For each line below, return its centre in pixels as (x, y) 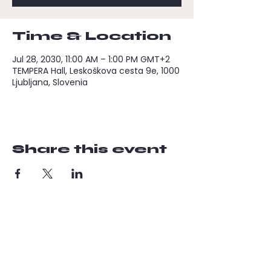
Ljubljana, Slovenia (50, 82)
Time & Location (92, 36)
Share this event (90, 149)
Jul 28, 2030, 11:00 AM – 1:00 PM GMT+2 (91, 59)
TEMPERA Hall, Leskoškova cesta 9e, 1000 (96, 71)
